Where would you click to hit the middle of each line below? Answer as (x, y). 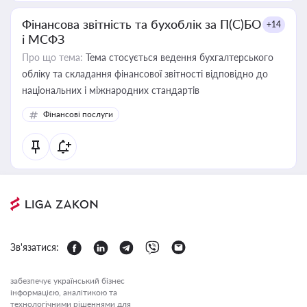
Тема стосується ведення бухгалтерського (178, 57)
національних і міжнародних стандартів (111, 90)
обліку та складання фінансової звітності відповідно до (145, 74)
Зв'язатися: (35, 247)
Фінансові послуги (78, 114)
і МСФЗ (43, 39)
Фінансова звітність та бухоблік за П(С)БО (142, 24)
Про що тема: (52, 57)
